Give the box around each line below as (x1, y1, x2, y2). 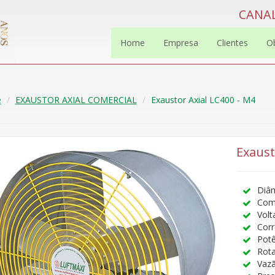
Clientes (217, 37, 248, 48)
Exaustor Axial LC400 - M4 (150, 94, 255, 106)
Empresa (163, 37, 198, 48)
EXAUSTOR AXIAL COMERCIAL (15, 94, 137, 106)
